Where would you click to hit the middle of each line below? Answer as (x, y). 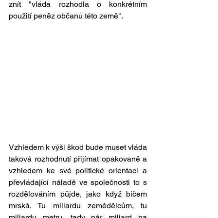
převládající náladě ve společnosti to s (78, 182)
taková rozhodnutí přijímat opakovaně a (78, 159)
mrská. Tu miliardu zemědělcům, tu (78, 206)
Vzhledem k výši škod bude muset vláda (78, 147)
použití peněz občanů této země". (67, 16)
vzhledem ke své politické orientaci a (78, 171)
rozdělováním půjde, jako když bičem (78, 194)
